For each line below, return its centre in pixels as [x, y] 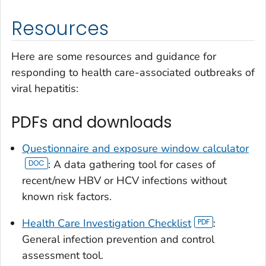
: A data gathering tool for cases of [132, 164]
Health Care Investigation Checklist [107, 223]
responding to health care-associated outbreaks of [133, 73]
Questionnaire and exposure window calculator [135, 148]
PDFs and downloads [92, 123]
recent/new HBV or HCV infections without [124, 180]
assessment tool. [63, 255]
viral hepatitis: [45, 89]
